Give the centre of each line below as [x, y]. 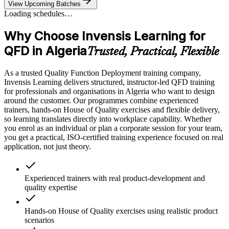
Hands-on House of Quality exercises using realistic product [121, 211]
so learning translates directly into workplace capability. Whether [108, 119]
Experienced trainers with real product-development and [115, 178]
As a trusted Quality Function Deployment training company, [102, 73]
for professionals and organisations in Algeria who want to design [109, 91]
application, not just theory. [48, 147]
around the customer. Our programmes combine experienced [101, 101]
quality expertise [51, 188]
